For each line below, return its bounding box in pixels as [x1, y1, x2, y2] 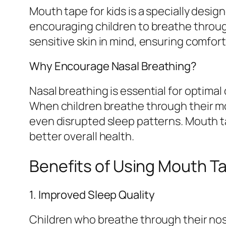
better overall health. [29, 128, 134, 144]
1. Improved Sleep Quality [29, 187, 155, 202]
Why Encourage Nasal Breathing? [29, 58, 197, 74]
